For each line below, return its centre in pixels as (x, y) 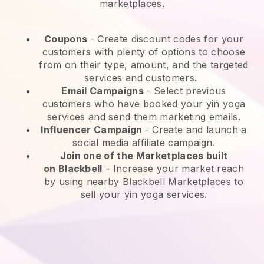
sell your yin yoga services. (144, 195)
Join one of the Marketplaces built (144, 156)
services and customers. (143, 78)
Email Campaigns (104, 91)
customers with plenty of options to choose (144, 52)
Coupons (67, 39)
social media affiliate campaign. (144, 143)
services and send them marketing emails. (144, 117)
